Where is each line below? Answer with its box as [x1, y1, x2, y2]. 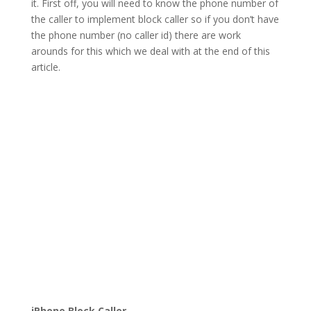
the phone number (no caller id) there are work [31, 28, 241, 42]
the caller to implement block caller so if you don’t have [31, 12, 279, 26]
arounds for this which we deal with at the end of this [31, 44, 270, 58]
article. [31, 60, 60, 74]
